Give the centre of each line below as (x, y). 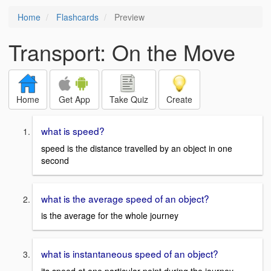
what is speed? (73, 131)
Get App (74, 99)
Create (179, 99)
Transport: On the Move (122, 52)
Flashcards (77, 17)
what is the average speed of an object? (125, 198)
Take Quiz (129, 99)
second (55, 160)
